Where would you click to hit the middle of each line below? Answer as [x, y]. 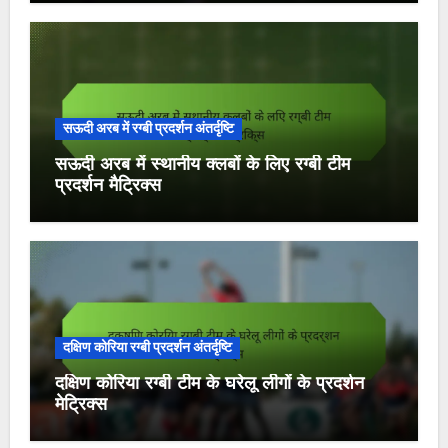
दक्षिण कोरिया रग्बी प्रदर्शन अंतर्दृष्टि [147, 348]
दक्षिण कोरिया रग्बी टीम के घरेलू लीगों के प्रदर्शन [209, 385]
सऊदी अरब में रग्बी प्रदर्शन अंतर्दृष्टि [148, 128]
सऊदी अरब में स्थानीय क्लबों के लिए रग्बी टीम [202, 165]
